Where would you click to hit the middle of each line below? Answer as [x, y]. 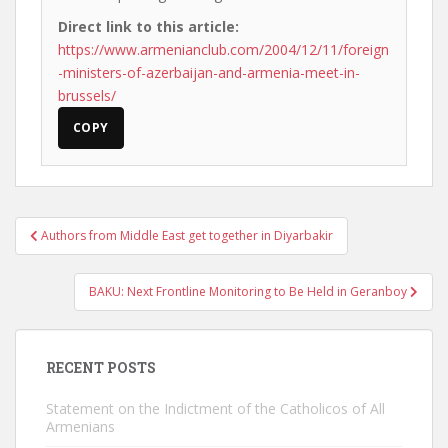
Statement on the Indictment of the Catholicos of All [215, 408]
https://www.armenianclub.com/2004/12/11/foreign [223, 49]
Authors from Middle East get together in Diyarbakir [187, 235]
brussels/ [87, 95]
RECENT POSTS [101, 367]
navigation [80, 255]
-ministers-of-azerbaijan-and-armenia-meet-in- [209, 72]
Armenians [80, 426]
